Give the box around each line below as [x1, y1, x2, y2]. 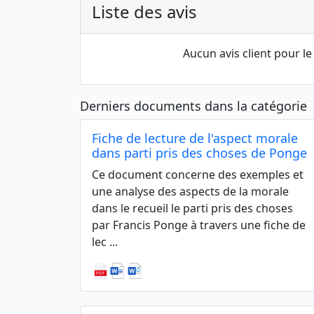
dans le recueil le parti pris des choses [92, 200, 293, 216]
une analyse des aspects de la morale [92, 184, 289, 199]
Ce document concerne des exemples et [92, 167, 303, 182]
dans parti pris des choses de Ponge [92, 144, 307, 161]
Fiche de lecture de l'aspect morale [92, 130, 298, 146]
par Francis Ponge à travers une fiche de [92, 217, 306, 233]
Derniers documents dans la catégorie [80, 97, 307, 114]
